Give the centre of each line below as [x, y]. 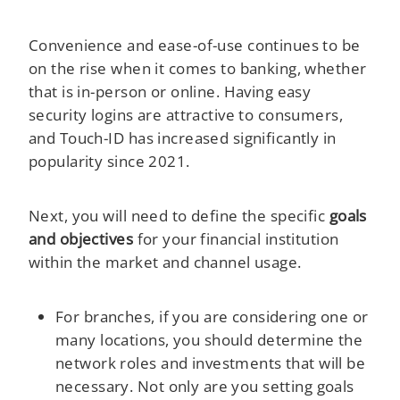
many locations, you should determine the [209, 339]
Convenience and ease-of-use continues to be [195, 45]
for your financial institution [236, 239]
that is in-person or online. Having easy [170, 92]
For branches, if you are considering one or [212, 316]
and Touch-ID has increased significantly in [183, 138]
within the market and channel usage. [165, 262]
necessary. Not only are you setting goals [205, 385]
